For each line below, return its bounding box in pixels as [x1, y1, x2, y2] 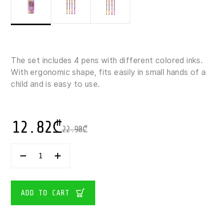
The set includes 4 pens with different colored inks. [11, 55, 203, 67]
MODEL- [39, 162, 61, 169]
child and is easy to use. [11, 78, 100, 90]
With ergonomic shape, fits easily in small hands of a [11, 67, 206, 78]
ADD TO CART [21, 188, 70, 197]
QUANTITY [39, 196, 68, 204]
